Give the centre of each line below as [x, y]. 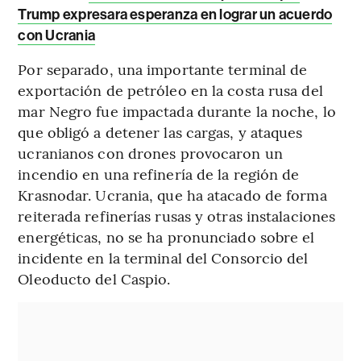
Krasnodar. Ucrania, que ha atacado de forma [172, 194]
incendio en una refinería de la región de [159, 173]
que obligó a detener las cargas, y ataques [160, 131]
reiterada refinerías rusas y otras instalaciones [177, 215]
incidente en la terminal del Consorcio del [163, 257]
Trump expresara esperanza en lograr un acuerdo [175, 14]
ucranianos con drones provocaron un [150, 152]
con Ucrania [57, 35]
